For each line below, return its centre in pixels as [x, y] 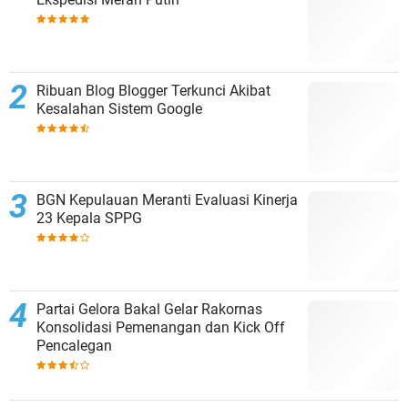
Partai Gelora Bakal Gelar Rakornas [149, 310]
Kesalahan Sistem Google [119, 109]
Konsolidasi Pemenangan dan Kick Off [161, 328]
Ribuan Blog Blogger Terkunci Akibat [153, 91]
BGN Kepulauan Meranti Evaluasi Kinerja [167, 200]
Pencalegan [74, 346]
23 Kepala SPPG [89, 219]
